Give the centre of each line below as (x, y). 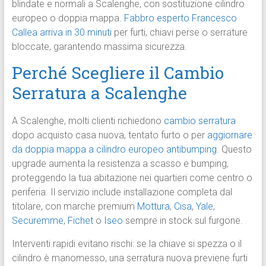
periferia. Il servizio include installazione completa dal (122, 192)
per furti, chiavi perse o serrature (179, 33)
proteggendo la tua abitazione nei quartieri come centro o (132, 178)
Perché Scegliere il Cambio (118, 73)
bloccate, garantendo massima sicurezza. (99, 47)
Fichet (80, 221)
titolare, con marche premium (74, 207)
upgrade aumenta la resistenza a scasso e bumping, (120, 164)
